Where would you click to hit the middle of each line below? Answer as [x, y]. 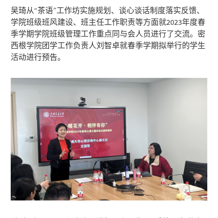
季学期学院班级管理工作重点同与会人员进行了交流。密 [108, 33]
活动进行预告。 [38, 57]
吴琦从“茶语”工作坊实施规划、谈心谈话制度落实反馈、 [108, 10]
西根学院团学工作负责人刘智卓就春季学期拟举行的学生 [108, 45]
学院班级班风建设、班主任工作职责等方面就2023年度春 [108, 22]
